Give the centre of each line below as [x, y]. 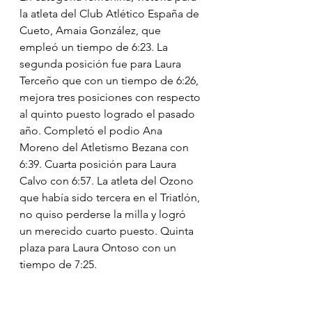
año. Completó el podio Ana [92, 130]
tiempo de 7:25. [58, 264]
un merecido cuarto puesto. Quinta [108, 231]
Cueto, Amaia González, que [92, 30]
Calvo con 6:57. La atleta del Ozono [108, 180]
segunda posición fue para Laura [102, 63]
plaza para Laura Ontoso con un [99, 247]
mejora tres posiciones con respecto [111, 97]
